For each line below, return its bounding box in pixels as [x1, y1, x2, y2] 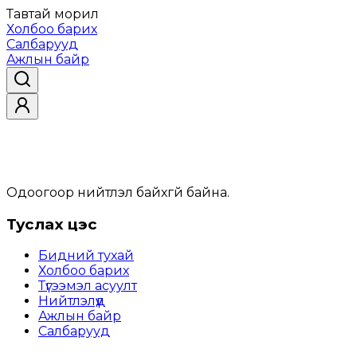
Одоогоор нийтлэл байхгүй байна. [6, 184, 229, 200]
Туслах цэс [6, 214, 97, 233]
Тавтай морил [6, 6, 99, 22]
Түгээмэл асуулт [38, 278, 137, 294]
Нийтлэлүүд [38, 293, 105, 309]
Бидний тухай [38, 248, 134, 264]
